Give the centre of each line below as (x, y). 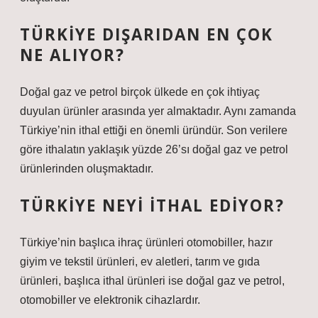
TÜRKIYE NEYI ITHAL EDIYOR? (152, 205)
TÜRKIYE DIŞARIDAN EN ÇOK (147, 34)
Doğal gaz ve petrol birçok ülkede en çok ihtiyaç (140, 92)
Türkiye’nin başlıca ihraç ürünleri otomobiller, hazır (146, 242)
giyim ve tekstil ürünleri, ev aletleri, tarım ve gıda (140, 262)
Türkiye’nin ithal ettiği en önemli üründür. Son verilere (154, 130)
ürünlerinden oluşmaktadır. (87, 169)
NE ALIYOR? (72, 55)
